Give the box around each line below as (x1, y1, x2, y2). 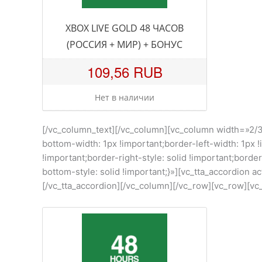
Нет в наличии (95, 91, 154, 103)
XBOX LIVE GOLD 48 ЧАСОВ (65, 21, 184, 35)
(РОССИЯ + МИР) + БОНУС (67, 37, 182, 51)
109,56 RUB (87, 61, 163, 82)
